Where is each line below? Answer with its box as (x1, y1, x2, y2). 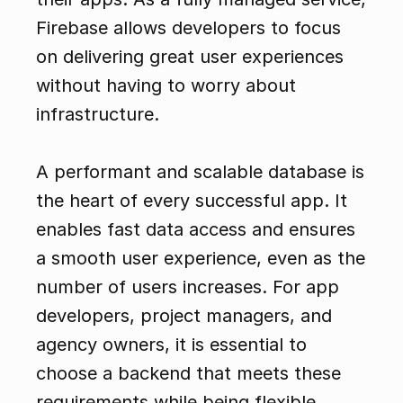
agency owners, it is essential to (36, 334, 307, 356)
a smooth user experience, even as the (36, 247, 365, 270)
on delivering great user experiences (36, 46, 344, 68)
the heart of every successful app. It (36, 190, 347, 212)
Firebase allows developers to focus (36, 17, 341, 40)
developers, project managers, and (36, 305, 332, 327)
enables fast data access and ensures (36, 219, 355, 241)
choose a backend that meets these (36, 363, 341, 385)
